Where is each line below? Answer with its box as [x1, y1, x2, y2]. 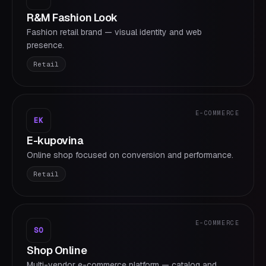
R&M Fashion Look [27, 11, 118, 24]
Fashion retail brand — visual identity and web [27, 27, 202, 37]
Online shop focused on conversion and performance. [27, 150, 233, 160]
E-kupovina [27, 134, 84, 147]
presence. [27, 40, 64, 50]
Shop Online [27, 243, 87, 257]
